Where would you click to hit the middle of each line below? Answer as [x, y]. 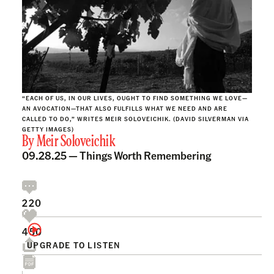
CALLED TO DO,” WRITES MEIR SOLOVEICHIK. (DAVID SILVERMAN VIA [135, 118]
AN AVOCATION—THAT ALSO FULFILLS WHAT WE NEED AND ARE [125, 108]
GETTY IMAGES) [48, 129]
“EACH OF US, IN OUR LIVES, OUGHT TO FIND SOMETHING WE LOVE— [135, 98]
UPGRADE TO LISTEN [74, 244]
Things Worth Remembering [145, 155]
